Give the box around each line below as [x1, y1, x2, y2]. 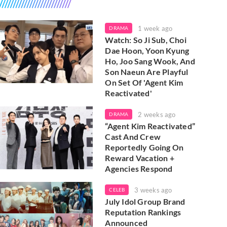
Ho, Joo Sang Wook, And [105, 56, 195, 66]
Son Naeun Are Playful [105, 67, 188, 77]
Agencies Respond [105, 164, 173, 173]
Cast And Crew [105, 132, 161, 141]
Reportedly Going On [105, 142, 184, 152]
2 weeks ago [138, 110, 176, 119]
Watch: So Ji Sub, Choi [105, 35, 186, 45]
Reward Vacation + [105, 153, 174, 163]
